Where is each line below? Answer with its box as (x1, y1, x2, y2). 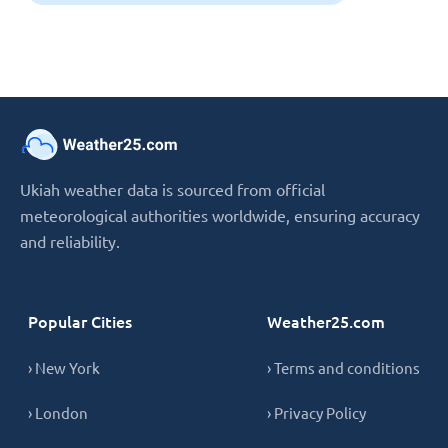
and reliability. (20, 231, 120, 251)
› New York (28, 358, 100, 377)
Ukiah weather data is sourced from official (20, 179, 325, 199)
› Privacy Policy (267, 403, 366, 422)
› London (28, 403, 88, 422)
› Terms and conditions (267, 358, 420, 377)
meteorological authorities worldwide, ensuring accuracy (20, 205, 420, 225)
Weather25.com (267, 310, 385, 332)
